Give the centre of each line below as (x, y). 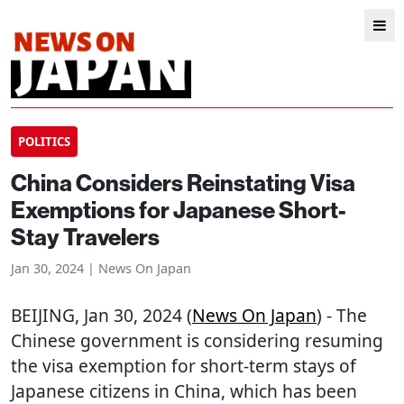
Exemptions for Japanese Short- (179, 211)
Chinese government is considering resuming (197, 340)
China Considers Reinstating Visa (183, 184)
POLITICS (44, 142)
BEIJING (43, 315)
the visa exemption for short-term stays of (184, 366)
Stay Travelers (85, 238)
